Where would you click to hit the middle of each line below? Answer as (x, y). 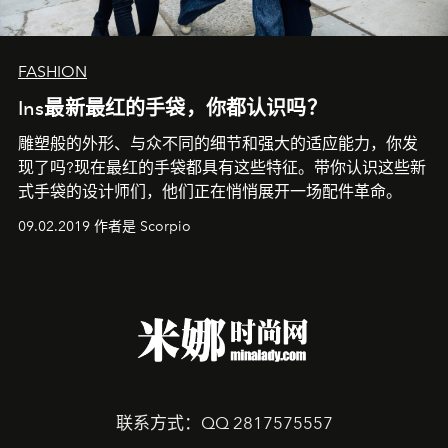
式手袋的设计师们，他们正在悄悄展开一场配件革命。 (210, 191)
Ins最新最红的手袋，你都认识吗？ (172, 108)
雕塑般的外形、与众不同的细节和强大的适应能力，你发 (218, 143)
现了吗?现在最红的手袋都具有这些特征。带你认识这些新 (222, 167)
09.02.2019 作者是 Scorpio (104, 226)
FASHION (52, 71)
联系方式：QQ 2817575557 (224, 423)
